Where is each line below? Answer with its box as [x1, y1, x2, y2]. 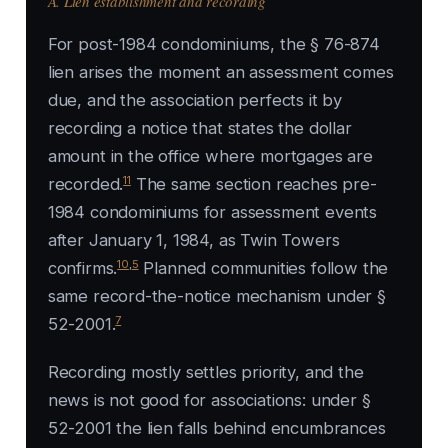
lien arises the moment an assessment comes [47, 62, 394, 83]
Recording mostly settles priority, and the [47, 362, 364, 383]
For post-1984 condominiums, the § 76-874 [47, 34, 380, 55]
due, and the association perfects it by [47, 90, 343, 111]
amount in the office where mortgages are [47, 146, 373, 167]
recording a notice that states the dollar [47, 118, 352, 139]
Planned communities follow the [138, 258, 389, 279]
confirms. [47, 258, 118, 279]
